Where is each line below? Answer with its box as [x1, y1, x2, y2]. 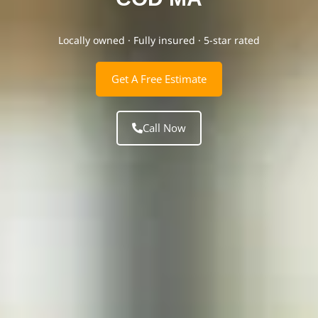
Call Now [143, 120, 186, 135]
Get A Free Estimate [111, 71, 207, 86]
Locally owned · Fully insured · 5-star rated [58, 33, 260, 47]
